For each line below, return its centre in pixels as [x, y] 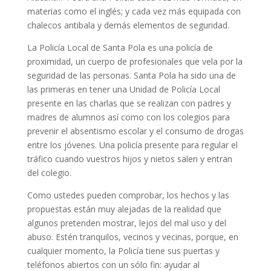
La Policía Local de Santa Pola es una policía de [120, 48]
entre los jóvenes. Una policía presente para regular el [132, 145]
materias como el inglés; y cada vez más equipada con [134, 11]
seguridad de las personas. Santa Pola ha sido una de [131, 76]
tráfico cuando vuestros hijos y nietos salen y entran [129, 159]
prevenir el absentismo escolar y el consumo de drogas [135, 131]
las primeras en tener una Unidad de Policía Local [123, 90]
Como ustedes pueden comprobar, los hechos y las [128, 195]
